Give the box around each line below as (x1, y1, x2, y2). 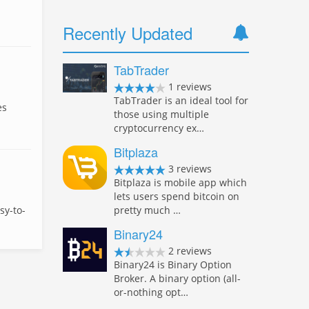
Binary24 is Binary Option (114, 258, 232, 271)
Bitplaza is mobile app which (114, 176, 247, 189)
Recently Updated (63, 21, 192, 45)
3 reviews (166, 162, 212, 175)
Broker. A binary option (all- (114, 272, 241, 285)
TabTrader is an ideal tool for (114, 94, 248, 107)
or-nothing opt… (114, 286, 188, 299)
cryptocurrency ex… (114, 121, 204, 134)
